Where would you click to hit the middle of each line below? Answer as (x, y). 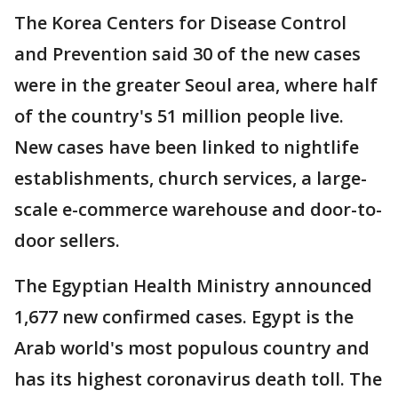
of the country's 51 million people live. (179, 116)
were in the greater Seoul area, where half (196, 85)
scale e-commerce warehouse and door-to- (198, 209)
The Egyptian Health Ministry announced (193, 286)
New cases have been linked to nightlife (187, 147)
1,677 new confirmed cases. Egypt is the (184, 317)
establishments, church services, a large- (191, 178)
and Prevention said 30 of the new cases (187, 54)
